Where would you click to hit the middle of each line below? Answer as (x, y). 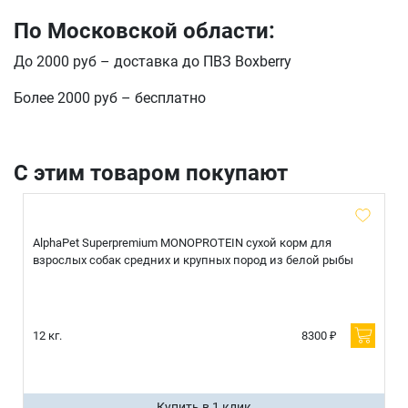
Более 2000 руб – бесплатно (110, 97)
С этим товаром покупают (151, 173)
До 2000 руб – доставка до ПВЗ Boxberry (153, 61)
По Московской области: (144, 31)
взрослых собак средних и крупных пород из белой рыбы (193, 260)
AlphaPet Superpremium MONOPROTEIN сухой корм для (182, 242)
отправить (125, 81)
